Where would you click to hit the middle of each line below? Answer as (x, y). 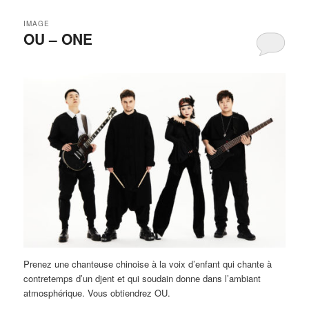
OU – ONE (58, 38)
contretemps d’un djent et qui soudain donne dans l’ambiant (142, 279)
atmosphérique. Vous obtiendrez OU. (97, 293)
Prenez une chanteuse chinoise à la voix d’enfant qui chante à (148, 264)
